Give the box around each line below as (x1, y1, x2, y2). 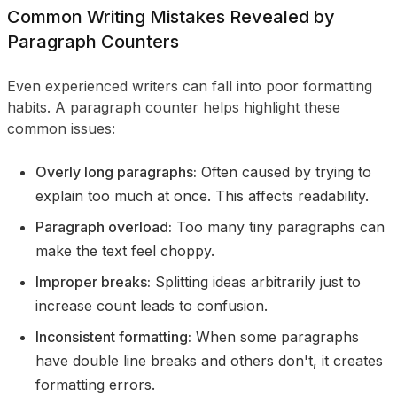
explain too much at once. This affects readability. (35, 187, 369, 205)
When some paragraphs (196, 328, 359, 346)
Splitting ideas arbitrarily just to (155, 273, 361, 291)
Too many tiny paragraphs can (172, 218, 385, 236)
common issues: (7, 120, 115, 137)
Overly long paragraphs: (35, 163, 197, 181)
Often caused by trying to (201, 163, 371, 181)
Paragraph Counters (7, 31, 179, 52)
